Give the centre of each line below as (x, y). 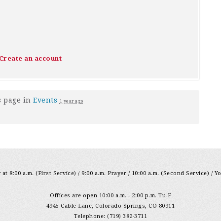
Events (45, 100)
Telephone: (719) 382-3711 (110, 216)
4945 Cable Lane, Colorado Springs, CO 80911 (110, 206)
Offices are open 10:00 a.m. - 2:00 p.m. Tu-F (110, 196)
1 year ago (71, 101)
